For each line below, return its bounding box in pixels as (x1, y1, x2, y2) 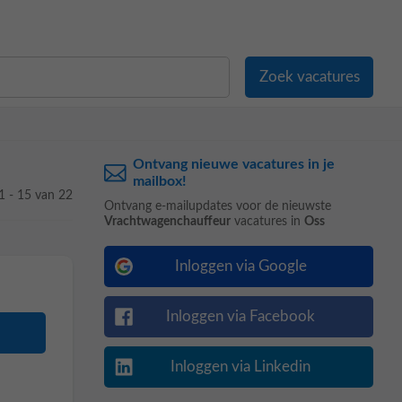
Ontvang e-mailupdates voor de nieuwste (104, 200, 331, 213)
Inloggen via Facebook (166, 309, 315, 324)
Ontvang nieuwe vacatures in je (133, 157, 336, 171)
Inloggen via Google (174, 258, 307, 274)
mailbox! (133, 174, 188, 188)
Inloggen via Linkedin (170, 359, 310, 374)
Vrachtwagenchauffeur (104, 215, 231, 228)
